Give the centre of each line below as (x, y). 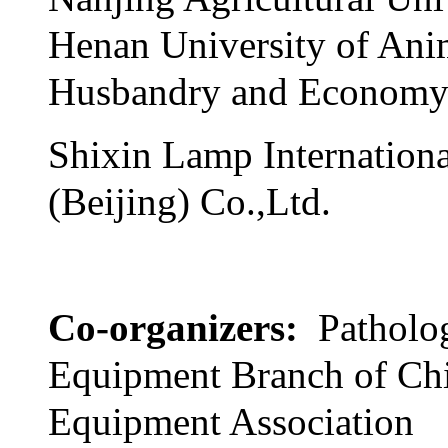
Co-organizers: (183, 327)
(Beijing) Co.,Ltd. (189, 201)
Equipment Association (231, 421)
